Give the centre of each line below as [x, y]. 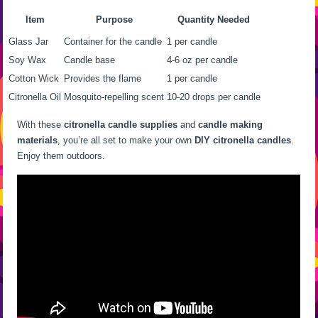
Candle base [90, 60]
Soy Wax [28, 60]
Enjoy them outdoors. [61, 156]
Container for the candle [113, 42]
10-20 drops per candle [214, 97]
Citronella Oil [35, 97]
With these [41, 125]
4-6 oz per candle [203, 60]
